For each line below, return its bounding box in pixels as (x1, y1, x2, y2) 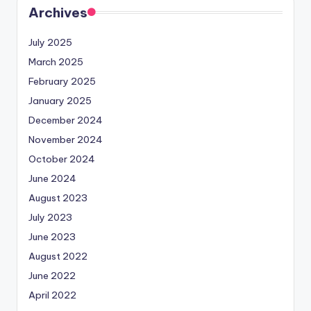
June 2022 (28, 269, 76, 283)
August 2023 (28, 192, 87, 205)
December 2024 (28, 114, 103, 127)
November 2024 (28, 133, 103, 146)
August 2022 (28, 250, 87, 263)
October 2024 (28, 153, 95, 166)
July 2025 (28, 36, 72, 49)
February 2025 (28, 75, 96, 88)
